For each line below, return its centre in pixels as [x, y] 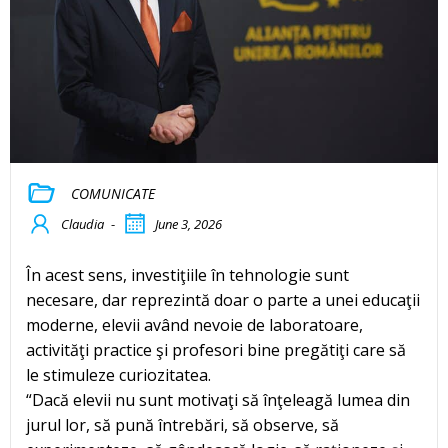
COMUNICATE [112, 193]
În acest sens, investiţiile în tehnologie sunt [187, 275]
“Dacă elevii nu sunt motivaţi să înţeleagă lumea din [218, 400]
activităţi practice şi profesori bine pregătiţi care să [216, 350]
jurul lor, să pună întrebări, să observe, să [182, 425]
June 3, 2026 [188, 224]
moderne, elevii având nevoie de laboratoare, [194, 325]
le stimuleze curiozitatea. [118, 375]
